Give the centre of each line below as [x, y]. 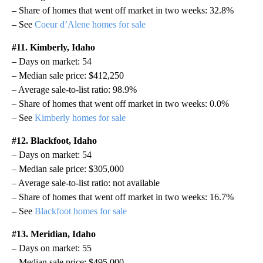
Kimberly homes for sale [80, 117]
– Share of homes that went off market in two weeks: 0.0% [120, 103]
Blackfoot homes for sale [81, 211]
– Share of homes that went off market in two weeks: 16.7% [123, 197]
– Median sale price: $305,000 [68, 168]
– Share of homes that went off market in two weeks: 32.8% [123, 10]
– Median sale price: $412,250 [68, 75]
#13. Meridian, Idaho [54, 234]
